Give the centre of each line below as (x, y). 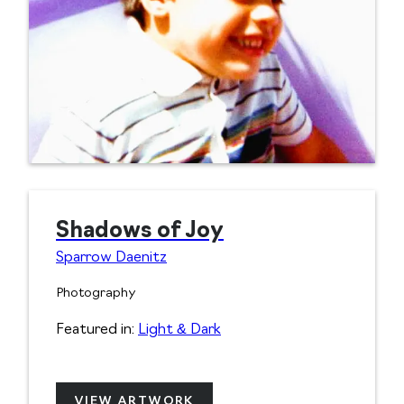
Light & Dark (179, 331)
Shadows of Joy (140, 232)
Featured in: (97, 331)
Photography (96, 294)
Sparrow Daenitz (111, 258)
